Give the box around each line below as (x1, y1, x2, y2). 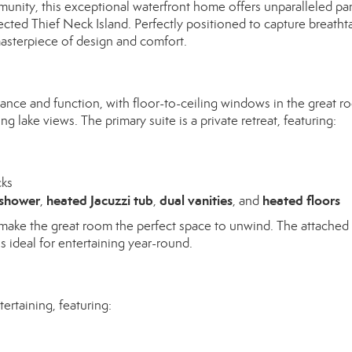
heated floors (262, 192, 340, 209)
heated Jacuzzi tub (46, 192, 153, 209)
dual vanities (159, 192, 233, 209)
